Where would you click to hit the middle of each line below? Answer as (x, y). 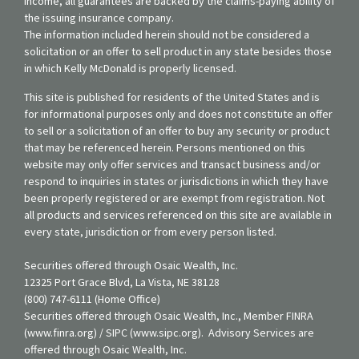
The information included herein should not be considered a (167, 34)
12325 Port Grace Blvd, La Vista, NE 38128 (122, 282)
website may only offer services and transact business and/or (172, 164)
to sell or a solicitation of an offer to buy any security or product (177, 130)
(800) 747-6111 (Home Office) (92, 298)
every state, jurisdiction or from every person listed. (150, 231)
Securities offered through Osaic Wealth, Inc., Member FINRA (169, 315)
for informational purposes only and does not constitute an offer (178, 113)
